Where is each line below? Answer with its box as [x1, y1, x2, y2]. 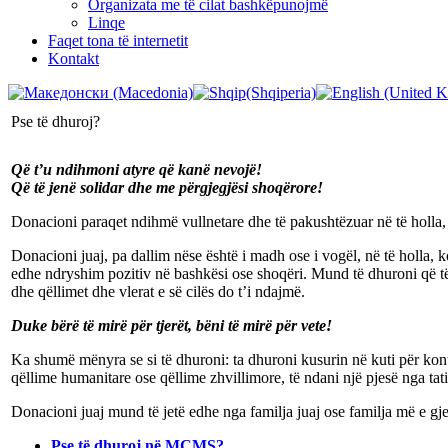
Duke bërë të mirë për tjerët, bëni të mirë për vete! [11, 316, 332, 334]
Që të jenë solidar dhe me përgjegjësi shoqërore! [11, 178, 323, 196]
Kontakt [48, 49, 99, 67]
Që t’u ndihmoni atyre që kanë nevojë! [11, 160, 262, 178]
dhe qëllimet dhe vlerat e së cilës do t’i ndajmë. [11, 282, 305, 300]
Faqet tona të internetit [48, 31, 188, 49]
